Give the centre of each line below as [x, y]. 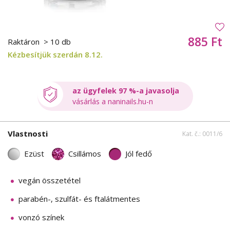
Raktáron [25, 42]
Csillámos [85, 154]
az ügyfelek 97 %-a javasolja [126, 91]
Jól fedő [139, 154]
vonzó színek [41, 217]
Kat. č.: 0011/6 [202, 133]
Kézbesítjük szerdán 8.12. [55, 55]
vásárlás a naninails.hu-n [112, 102]
